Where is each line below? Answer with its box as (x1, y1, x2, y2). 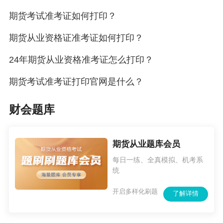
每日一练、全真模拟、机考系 (112, 156, 204, 164)
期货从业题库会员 (112, 139, 181, 149)
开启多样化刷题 (112, 187, 158, 195)
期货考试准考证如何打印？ (8, 11, 116, 21)
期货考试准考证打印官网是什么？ (8, 77, 143, 87)
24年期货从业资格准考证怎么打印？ (8, 55, 153, 65)
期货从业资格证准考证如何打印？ (8, 33, 143, 43)
